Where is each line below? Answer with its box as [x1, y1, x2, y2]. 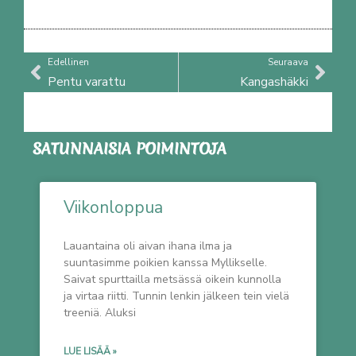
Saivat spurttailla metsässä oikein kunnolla [64, 272, 281, 288]
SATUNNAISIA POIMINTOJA [33, 138, 226, 160]
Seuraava [268, 56, 308, 69]
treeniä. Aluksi [64, 305, 136, 321]
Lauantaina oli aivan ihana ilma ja [64, 238, 232, 254]
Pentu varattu [48, 73, 126, 91]
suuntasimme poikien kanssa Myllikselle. [64, 255, 267, 271]
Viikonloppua [64, 196, 163, 219]
